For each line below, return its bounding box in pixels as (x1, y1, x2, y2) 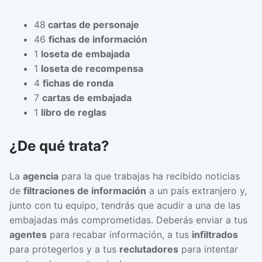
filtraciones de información (23, 184, 146, 196)
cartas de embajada (42, 92, 132, 104)
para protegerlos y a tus (9, 243, 119, 255)
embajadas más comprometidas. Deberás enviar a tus (9, 213, 247, 226)
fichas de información (48, 33, 147, 46)
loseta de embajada (40, 48, 130, 60)
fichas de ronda (42, 77, 113, 89)
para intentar (178, 243, 238, 255)
